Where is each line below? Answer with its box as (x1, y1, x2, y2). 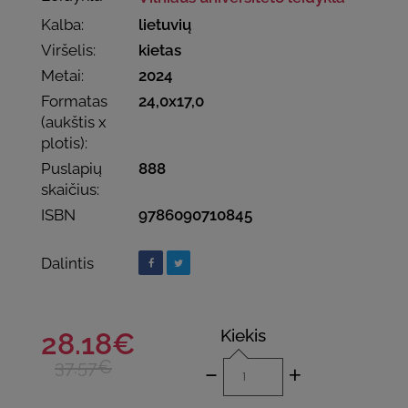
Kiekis (220, 324, 266, 345)
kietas (138, 40, 182, 59)
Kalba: (41, 15, 84, 34)
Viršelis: (41, 40, 96, 59)
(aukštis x (41, 112, 107, 131)
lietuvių (138, 15, 192, 34)
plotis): (41, 133, 87, 152)
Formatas (41, 91, 107, 110)
